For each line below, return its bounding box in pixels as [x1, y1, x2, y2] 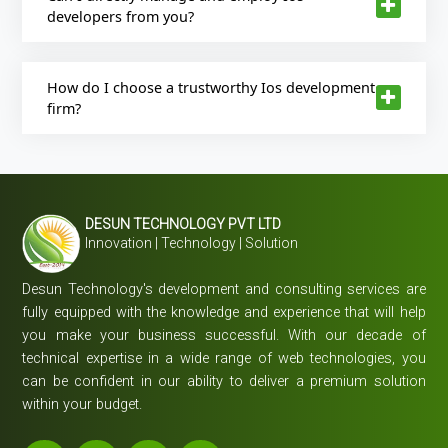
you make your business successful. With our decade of [22, 326, 426, 344]
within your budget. [22, 395, 143, 413]
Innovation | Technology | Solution [85, 235, 299, 252]
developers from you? [47, 6, 195, 26]
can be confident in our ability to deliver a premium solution [22, 372, 426, 390]
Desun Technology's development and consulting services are [22, 280, 426, 298]
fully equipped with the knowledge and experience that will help [22, 303, 426, 321]
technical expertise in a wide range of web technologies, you [22, 349, 426, 367]
